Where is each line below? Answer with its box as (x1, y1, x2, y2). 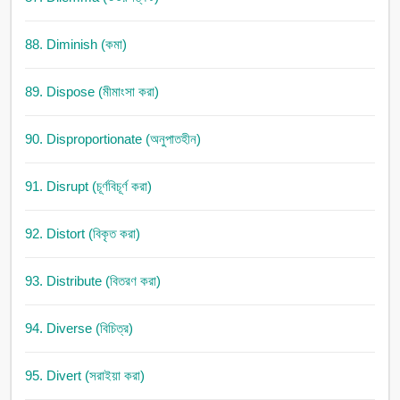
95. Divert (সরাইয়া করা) (24, 368, 145, 384)
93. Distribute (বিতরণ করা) (24, 273, 161, 289)
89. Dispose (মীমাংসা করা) (24, 84, 159, 100)
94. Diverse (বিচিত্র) (24, 321, 133, 337)
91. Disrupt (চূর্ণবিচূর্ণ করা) (24, 179, 152, 195)
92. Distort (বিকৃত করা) (24, 226, 140, 242)
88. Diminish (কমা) (24, 37, 127, 53)
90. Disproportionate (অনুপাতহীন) (24, 131, 201, 147)
